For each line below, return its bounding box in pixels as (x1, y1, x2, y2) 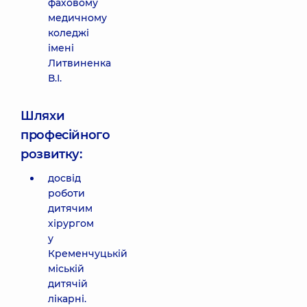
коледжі (48, 27, 89, 39)
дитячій (48, 278, 88, 290)
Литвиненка (48, 57, 111, 69)
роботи (48, 187, 85, 199)
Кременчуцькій (48, 247, 127, 260)
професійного (21, 127, 110, 143)
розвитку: (21, 147, 82, 162)
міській (48, 262, 84, 275)
